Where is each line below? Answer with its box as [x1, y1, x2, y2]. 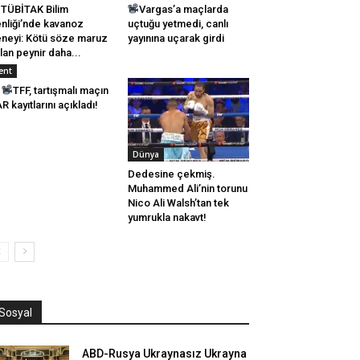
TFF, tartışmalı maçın [12, 84, 108, 96]
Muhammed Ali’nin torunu [127, 182, 247, 195]
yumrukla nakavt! [127, 211, 207, 224]
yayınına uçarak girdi [127, 32, 224, 44]
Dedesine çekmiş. [127, 168, 215, 181]
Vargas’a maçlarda [139, 3, 229, 15]
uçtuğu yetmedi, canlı [127, 18, 228, 30]
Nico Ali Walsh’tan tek [127, 197, 229, 210]
